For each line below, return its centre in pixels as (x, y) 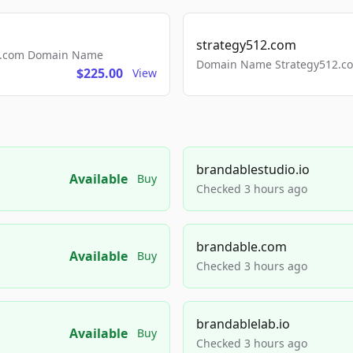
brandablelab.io (243, 324)
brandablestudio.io (253, 169)
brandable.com (242, 247)
